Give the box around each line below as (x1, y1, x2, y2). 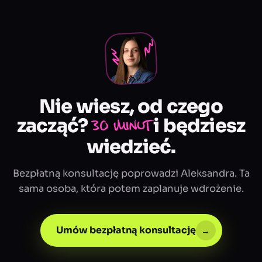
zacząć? (16, 114, 92, 138)
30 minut (91, 115, 150, 140)
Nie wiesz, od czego (39, 95, 223, 119)
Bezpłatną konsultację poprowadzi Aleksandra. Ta (12, 167, 250, 180)
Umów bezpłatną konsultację (56, 224, 196, 237)
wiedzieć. (86, 135, 176, 159)
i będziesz (150, 114, 246, 138)
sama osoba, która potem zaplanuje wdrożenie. (18, 182, 244, 195)
